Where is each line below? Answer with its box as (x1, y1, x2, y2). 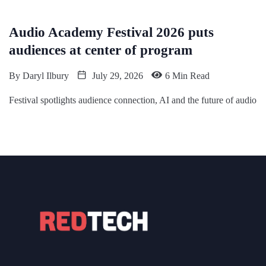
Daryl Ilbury (23, 70, 69, 81)
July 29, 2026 (90, 70, 143, 81)
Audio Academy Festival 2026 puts (9, 24, 214, 40)
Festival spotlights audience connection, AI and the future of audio (9, 94, 256, 105)
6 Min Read (165, 70, 210, 81)
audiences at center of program (9, 42, 192, 58)
